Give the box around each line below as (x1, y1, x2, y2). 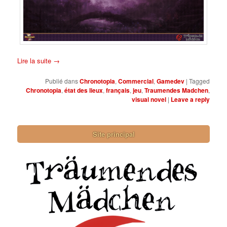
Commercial (118, 76, 154, 86)
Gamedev (156, 76, 184, 86)
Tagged (188, 76, 210, 85)
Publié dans (45, 76, 78, 85)
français (105, 85, 130, 95)
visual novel (131, 94, 166, 104)
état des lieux (64, 85, 103, 95)
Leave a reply (170, 94, 210, 104)
